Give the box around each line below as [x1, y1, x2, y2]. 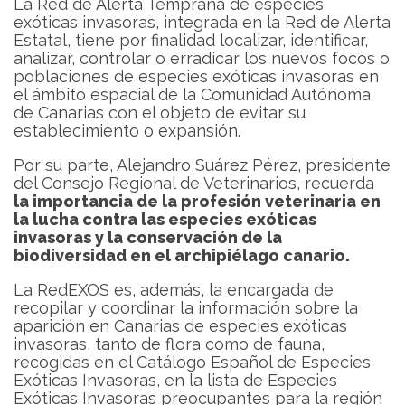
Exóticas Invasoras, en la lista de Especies [14, 370, 337, 390]
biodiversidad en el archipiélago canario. [14, 245, 350, 265]
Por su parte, [14, 155, 113, 174]
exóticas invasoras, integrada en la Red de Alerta [14, 12, 391, 32]
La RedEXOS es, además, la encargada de [14, 279, 334, 299]
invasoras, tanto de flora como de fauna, [14, 334, 325, 353]
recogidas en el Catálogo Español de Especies [14, 352, 371, 372]
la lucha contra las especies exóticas [14, 209, 316, 229]
